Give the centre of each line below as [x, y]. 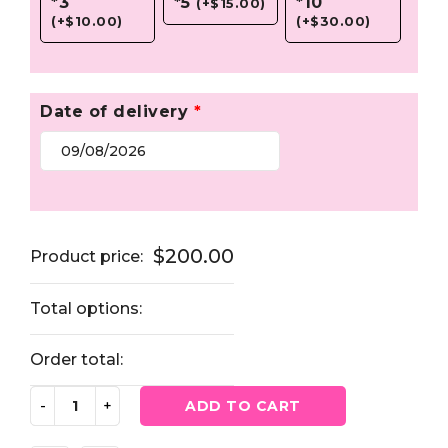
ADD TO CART [243, 406]
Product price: [86, 256]
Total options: [86, 308]
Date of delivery [117, 111]
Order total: [76, 359]
